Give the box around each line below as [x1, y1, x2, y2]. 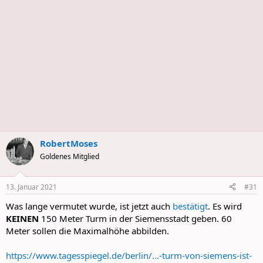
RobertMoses [40, 137, 97, 149]
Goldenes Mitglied [40, 151, 99, 161]
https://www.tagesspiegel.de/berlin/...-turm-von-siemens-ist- [6, 249, 252, 261]
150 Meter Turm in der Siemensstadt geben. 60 [39, 212, 232, 224]
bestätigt [173, 200, 208, 212]
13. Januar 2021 [6, 181, 57, 192]
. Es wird [208, 200, 242, 212]
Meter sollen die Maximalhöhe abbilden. [6, 224, 169, 237]
